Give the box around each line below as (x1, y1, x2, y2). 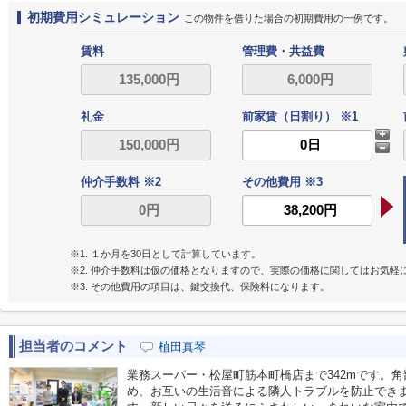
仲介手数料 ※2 (80, 175, 161, 188)
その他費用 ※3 (241, 175, 323, 188)
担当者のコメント (19, 339, 128, 353)
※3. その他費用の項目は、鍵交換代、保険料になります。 (70, 281, 330, 292)
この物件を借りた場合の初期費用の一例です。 (184, 13, 393, 24)
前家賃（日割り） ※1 (241, 110, 358, 123)
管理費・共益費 (241, 44, 324, 58)
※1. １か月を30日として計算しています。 (70, 248, 261, 259)
